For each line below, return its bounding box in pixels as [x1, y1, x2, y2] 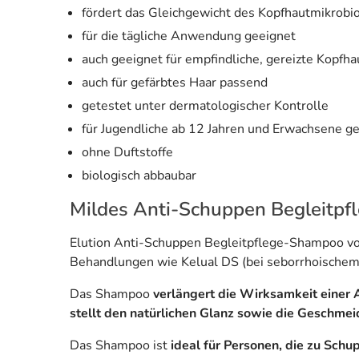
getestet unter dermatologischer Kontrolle [82, 96, 329, 115]
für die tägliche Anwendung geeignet [82, 26, 296, 45]
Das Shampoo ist [70, 336, 167, 354]
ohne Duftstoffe [82, 143, 173, 161]
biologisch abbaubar [82, 166, 196, 184]
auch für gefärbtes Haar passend [82, 73, 268, 91]
